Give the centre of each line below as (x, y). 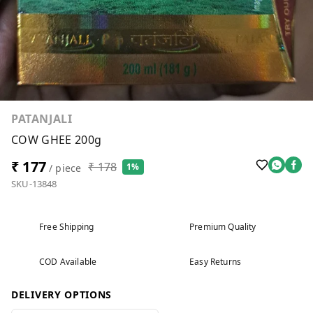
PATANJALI (42, 118)
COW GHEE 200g (57, 139)
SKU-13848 (34, 183)
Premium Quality (223, 226)
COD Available (68, 261)
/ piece (64, 168)
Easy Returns (216, 261)
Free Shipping (67, 226)
